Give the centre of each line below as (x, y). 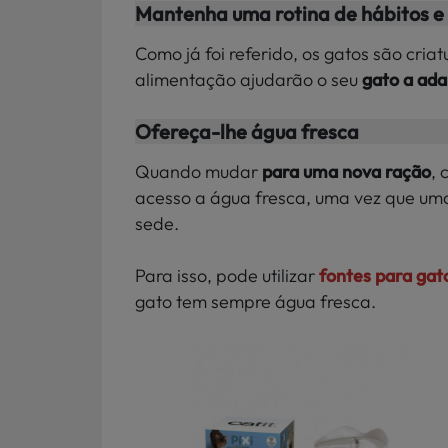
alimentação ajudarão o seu (248, 79)
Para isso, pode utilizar (227, 276)
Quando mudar (198, 172)
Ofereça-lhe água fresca (247, 132)
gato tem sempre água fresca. (255, 302)
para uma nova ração (346, 172)
